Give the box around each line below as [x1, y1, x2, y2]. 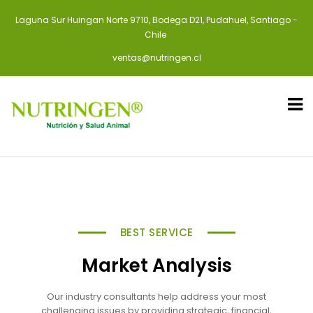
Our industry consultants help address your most [47, 290, 266, 304]
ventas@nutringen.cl [112, 52, 201, 64]
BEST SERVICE [119, 225, 194, 240]
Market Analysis [81, 253, 232, 279]
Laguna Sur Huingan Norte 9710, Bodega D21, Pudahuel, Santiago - [15, 14, 298, 26]
